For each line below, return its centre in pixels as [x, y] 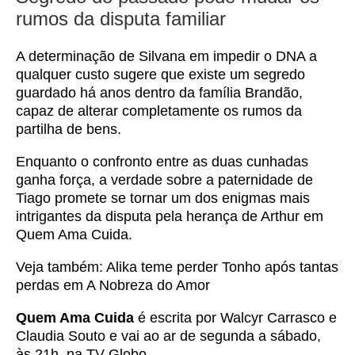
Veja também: [61, 267]
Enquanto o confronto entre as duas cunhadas [162, 162]
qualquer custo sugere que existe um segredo [160, 74]
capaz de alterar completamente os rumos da [159, 111]
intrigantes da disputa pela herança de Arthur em [170, 216]
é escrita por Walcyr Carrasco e [235, 318]
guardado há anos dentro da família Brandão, [159, 93]
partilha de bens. [69, 129]
